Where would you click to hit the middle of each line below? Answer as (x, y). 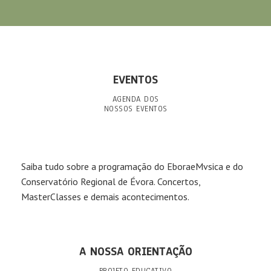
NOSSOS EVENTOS (135, 109)
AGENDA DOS (135, 99)
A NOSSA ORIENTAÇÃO (135, 252)
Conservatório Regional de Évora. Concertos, (111, 181)
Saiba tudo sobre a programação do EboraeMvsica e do (132, 166)
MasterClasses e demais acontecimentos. (105, 197)
